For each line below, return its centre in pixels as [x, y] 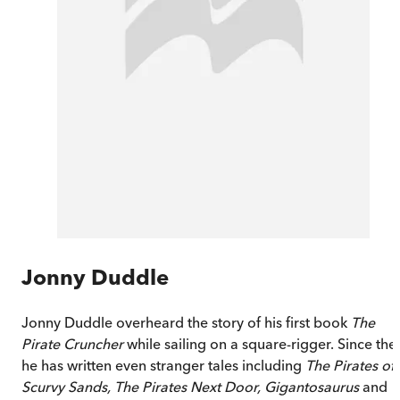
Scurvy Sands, [66, 386]
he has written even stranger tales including [163, 365]
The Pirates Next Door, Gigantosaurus [238, 386]
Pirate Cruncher [74, 343]
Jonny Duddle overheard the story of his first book [186, 322]
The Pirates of [350, 365]
